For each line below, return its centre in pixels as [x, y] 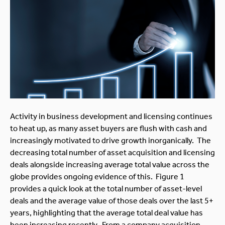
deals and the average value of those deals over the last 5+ [112, 201]
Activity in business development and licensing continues [111, 116]
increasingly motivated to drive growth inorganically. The [110, 140]
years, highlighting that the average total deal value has [106, 213]
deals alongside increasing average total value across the [110, 164]
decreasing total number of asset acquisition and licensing [113, 152]
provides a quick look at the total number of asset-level [106, 189]
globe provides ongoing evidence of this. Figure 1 [97, 177]
